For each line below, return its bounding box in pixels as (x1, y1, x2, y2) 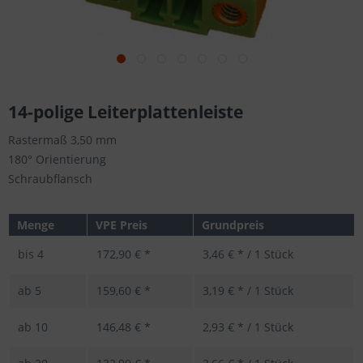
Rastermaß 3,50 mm (8, 132, 117, 148)
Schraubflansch (8, 171, 92, 187)
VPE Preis (96, 217, 147, 233)
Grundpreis (202, 217, 264, 233)
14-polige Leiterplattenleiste (8, 100, 243, 124)
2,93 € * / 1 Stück (203, 319, 293, 335)
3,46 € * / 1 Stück (203, 246, 293, 263)
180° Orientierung (8, 152, 106, 168)
